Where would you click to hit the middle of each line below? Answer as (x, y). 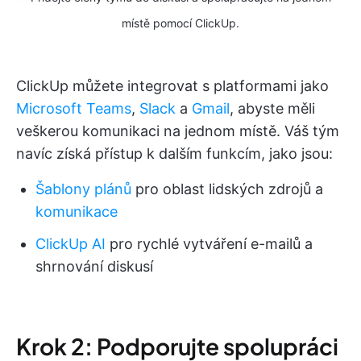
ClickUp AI (71, 244)
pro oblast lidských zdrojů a (227, 189)
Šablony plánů (83, 189)
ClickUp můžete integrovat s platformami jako (172, 86)
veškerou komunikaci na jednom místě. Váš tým (178, 131)
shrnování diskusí (94, 267)
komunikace (77, 212)
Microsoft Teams (74, 109)
